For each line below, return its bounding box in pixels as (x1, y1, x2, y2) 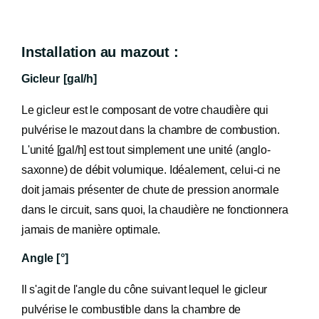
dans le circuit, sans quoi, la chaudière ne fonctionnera (21, 204, 288, 216)
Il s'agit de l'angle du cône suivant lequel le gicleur (21, 283, 268, 296)
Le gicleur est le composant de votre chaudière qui (21, 104, 269, 116)
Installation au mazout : (21, 44, 179, 60)
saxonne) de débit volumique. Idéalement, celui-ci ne (21, 164, 281, 176)
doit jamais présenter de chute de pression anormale (21, 184, 279, 196)
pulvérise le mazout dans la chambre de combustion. (21, 124, 281, 136)
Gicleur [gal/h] (21, 73, 98, 85)
